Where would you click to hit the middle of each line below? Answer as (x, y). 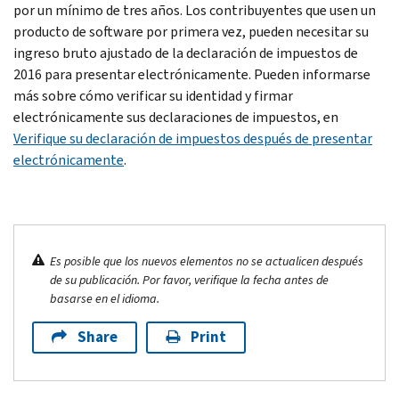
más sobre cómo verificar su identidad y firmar (153, 95)
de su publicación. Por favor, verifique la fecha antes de (189, 280)
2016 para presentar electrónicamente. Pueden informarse (192, 74)
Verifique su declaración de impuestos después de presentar (193, 138)
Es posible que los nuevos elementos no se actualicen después (207, 261)
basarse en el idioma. (105, 298)
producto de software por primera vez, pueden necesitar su (191, 31)
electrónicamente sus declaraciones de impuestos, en (176, 117)
